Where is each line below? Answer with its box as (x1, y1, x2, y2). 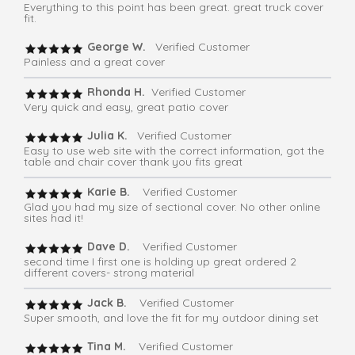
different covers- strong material (24, 265, 194, 281)
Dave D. (84, 239, 133, 254)
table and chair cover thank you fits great (24, 155, 242, 170)
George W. (84, 40, 149, 55)
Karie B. (84, 185, 130, 200)
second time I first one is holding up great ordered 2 (24, 254, 296, 269)
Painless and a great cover (24, 55, 165, 70)
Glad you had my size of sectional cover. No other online (24, 200, 320, 215)
